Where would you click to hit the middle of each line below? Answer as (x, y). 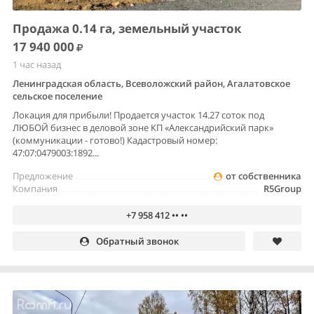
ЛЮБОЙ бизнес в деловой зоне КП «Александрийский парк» (143, 127)
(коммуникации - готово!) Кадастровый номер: (115, 140)
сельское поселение (57, 96)
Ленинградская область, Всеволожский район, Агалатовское (151, 83)
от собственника (264, 176)
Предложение (43, 176)
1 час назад (37, 64)
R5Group (282, 188)
